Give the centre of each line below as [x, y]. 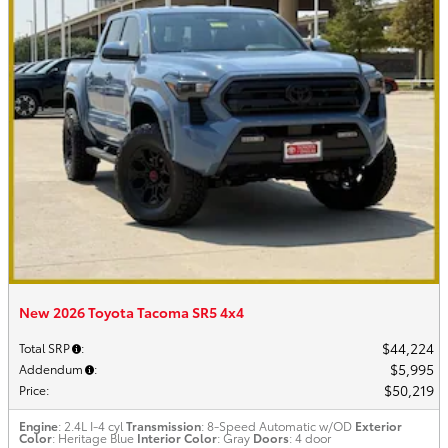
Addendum [51, 368]
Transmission [163, 425]
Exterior [378, 425]
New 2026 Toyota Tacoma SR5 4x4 [131, 312]
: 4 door [310, 437]
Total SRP [44, 347]
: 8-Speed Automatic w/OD [276, 425]
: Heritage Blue [93, 437]
